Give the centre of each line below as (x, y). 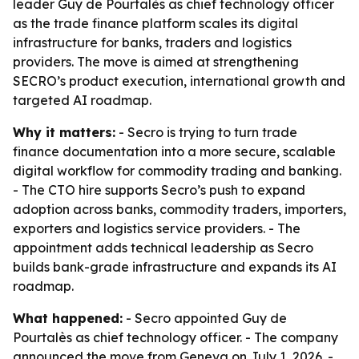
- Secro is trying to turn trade (206, 132)
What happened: (68, 318)
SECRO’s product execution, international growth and (179, 81)
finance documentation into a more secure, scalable (174, 151)
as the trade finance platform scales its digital (155, 23)
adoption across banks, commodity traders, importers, (179, 209)
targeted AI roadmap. (82, 100)
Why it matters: (64, 132)
